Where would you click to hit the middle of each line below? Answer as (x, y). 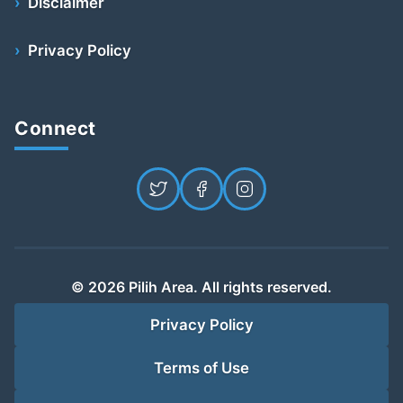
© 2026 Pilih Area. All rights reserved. (201, 287)
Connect (55, 129)
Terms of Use (201, 368)
